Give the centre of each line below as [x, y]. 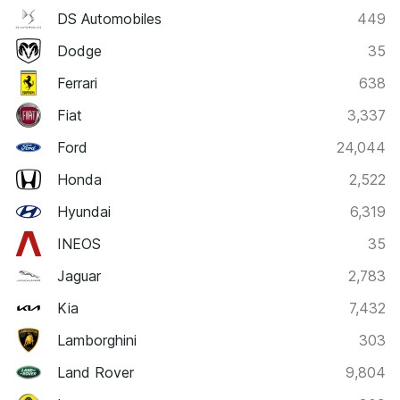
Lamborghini [97, 340]
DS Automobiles [109, 18]
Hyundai [84, 211]
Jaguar [79, 275]
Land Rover [96, 372]
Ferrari [77, 83]
